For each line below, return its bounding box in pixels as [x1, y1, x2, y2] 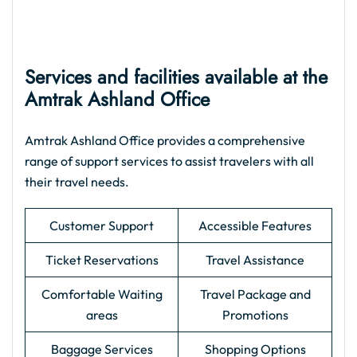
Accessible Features [198, 218, 312, 233]
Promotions [222, 307, 288, 323]
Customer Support [49, 218, 154, 233]
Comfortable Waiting [41, 286, 163, 302]
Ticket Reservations [45, 252, 159, 268]
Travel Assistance [206, 252, 304, 268]
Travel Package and [199, 286, 311, 302]
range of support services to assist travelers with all [25, 153, 314, 169]
